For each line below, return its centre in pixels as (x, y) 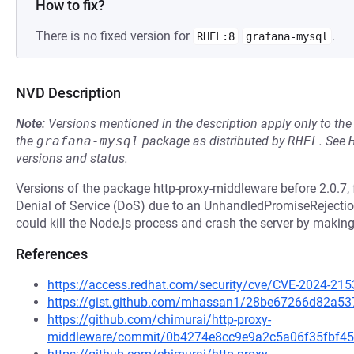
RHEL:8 (216, 36)
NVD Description (68, 93)
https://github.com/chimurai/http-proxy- (159, 320)
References (52, 254)
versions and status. (72, 158)
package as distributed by (213, 141)
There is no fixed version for (114, 36)
